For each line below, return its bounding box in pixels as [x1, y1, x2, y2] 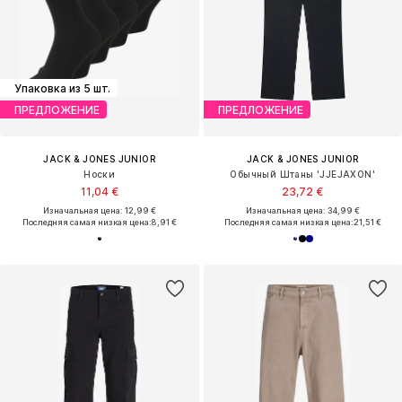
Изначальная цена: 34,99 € [245, 205, 360, 216]
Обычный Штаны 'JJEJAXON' [230, 169, 376, 180]
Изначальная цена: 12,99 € [42, 205, 156, 216]
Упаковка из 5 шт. [14, 81, 110, 95]
